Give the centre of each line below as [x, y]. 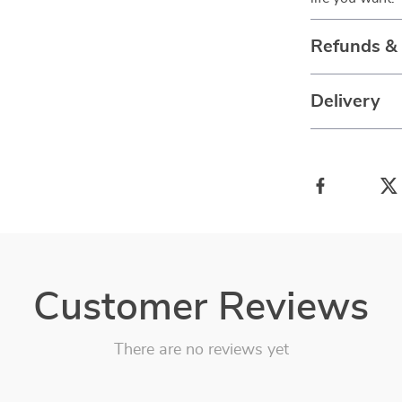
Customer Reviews [201, 308]
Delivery [346, 101]
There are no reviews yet [201, 350]
